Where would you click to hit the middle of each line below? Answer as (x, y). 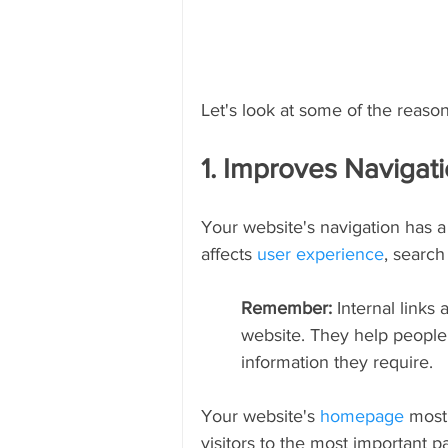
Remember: (289, 307)
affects (229, 253)
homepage (362, 415)
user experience (320, 253)
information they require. (337, 361)
